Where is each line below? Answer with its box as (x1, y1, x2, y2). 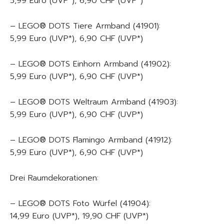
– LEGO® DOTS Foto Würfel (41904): (10, 197, 150, 209)
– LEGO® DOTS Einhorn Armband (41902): (10, 58, 171, 70)
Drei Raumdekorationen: (10, 172, 98, 184)
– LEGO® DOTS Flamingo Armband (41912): (10, 134, 172, 146)
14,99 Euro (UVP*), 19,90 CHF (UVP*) (10, 210, 148, 222)
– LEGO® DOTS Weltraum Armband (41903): (10, 96, 178, 108)
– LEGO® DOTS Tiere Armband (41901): (10, 20, 160, 32)
